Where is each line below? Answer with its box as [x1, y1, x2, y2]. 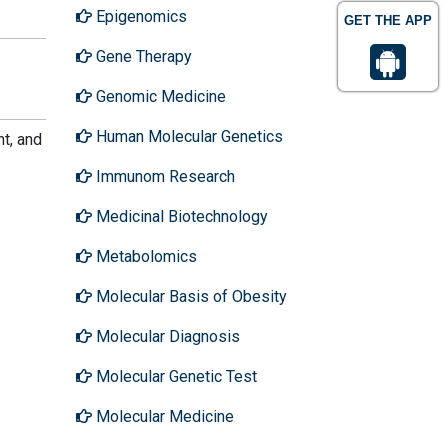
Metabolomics [92, 246, 197, 266]
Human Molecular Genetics [92, 126, 283, 146]
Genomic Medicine [92, 86, 226, 106]
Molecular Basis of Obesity [92, 286, 287, 306]
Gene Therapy [92, 46, 192, 66]
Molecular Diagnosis [92, 326, 240, 346]
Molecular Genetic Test [92, 366, 257, 386]
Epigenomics [92, 6, 187, 26]
